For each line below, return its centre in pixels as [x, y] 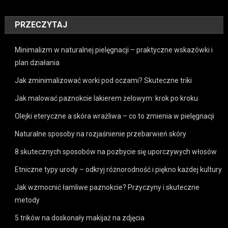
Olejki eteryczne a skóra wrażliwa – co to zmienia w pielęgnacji [115, 116]
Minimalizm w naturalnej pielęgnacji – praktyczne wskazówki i [114, 50]
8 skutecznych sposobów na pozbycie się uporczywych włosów [116, 152]
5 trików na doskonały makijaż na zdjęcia [80, 218]
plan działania [37, 63]
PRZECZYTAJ [41, 25]
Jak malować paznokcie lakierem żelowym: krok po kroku [107, 98]
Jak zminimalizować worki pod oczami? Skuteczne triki [104, 80]
